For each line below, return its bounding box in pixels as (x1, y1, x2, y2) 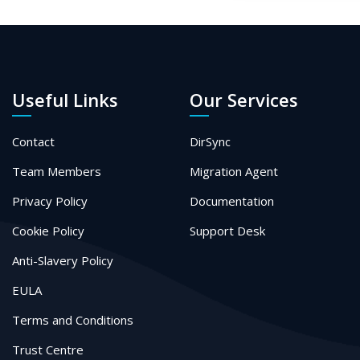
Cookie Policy (11, 223, 84, 239)
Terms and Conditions (11, 312, 133, 329)
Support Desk (189, 223, 265, 239)
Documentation (189, 193, 274, 210)
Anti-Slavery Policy (11, 252, 113, 269)
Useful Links (11, 88, 118, 112)
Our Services (189, 88, 298, 112)
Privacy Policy (11, 193, 88, 210)
